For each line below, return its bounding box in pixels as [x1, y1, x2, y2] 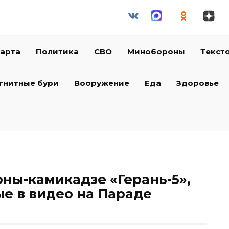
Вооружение [74, 78, 129, 88]
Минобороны [127, 47, 185, 56]
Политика [35, 47, 79, 56]
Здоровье [176, 78, 219, 88]
